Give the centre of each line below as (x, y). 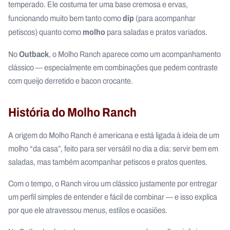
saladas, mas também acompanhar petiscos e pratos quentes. (108, 162)
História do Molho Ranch (72, 112)
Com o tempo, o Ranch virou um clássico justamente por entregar (113, 184)
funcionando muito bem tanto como (65, 18)
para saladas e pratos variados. (157, 32)
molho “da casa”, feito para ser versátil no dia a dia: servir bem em (113, 149)
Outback (34, 54)
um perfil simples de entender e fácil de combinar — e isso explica (113, 197)
